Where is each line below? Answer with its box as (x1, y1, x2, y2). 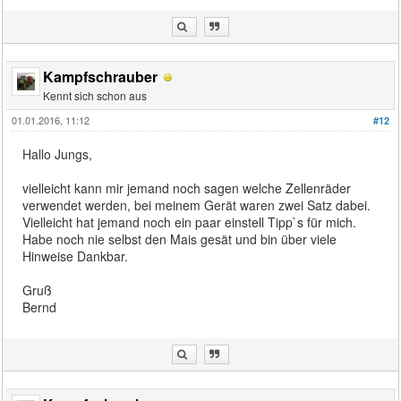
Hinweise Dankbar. (22, 246, 129, 265)
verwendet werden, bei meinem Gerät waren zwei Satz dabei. (22, 195, 371, 214)
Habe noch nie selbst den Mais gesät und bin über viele (22, 229, 337, 248)
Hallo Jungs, (22, 144, 93, 163)
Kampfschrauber (43, 65, 158, 87)
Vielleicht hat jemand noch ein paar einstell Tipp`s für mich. (22, 212, 357, 231)
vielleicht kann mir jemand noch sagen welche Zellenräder (22, 178, 352, 197)
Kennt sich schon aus (43, 87, 148, 103)
